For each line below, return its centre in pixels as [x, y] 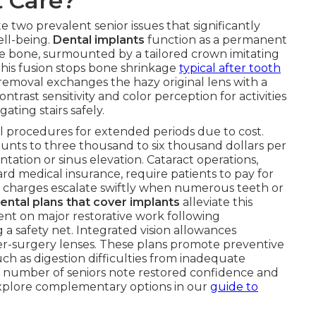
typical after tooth [230, 68]
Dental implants [99, 40]
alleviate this [216, 202]
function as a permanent [216, 40]
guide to [234, 287]
